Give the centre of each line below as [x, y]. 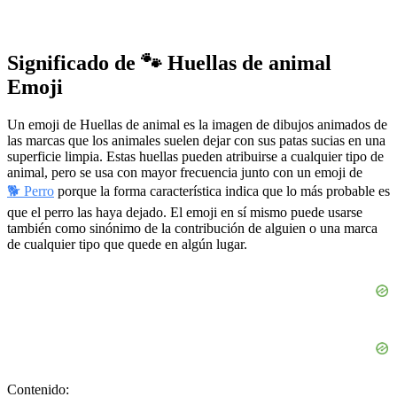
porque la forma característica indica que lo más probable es [222, 191]
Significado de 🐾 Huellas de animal [169, 62]
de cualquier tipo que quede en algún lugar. [127, 244]
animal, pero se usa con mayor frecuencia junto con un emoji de [185, 172]
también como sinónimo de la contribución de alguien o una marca [192, 228]
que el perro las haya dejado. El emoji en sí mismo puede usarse [185, 212]
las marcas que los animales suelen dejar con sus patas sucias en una [196, 140]
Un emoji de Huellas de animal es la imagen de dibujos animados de [197, 124]
